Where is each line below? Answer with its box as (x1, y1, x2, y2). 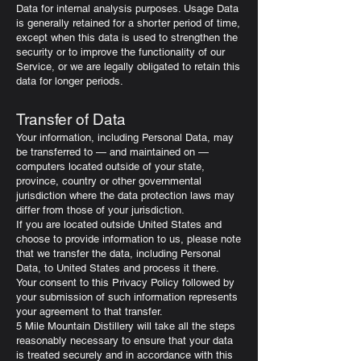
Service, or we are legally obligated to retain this (16, 60, 240, 73)
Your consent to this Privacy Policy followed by (16, 276, 234, 288)
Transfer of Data (16, 110, 126, 128)
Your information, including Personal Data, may (16, 131, 234, 143)
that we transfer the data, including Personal (16, 247, 221, 259)
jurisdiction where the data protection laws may (16, 189, 234, 201)
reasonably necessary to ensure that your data (16, 334, 233, 346)
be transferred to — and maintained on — (16, 146, 209, 158)
